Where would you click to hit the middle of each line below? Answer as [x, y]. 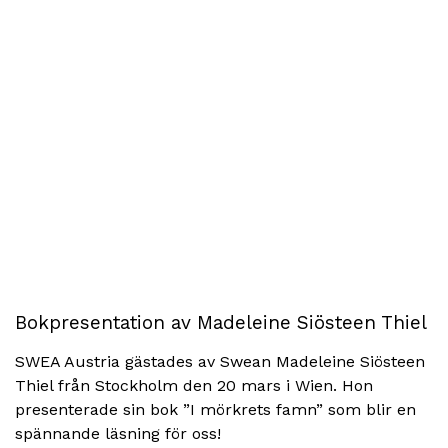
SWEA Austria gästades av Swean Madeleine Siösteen [220, 361]
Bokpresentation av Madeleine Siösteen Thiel [221, 322]
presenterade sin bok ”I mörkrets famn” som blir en [215, 409]
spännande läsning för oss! [123, 433]
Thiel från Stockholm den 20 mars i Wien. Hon [194, 385]
